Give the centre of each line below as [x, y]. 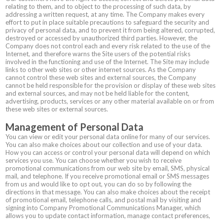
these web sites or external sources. [57, 109]
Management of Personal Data [74, 127]
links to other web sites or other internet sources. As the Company [101, 70]
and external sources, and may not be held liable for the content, [97, 93]
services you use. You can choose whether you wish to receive [93, 160]
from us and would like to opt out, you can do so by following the [98, 184]
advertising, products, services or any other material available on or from [110, 101]
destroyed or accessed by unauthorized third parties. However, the [101, 38]
